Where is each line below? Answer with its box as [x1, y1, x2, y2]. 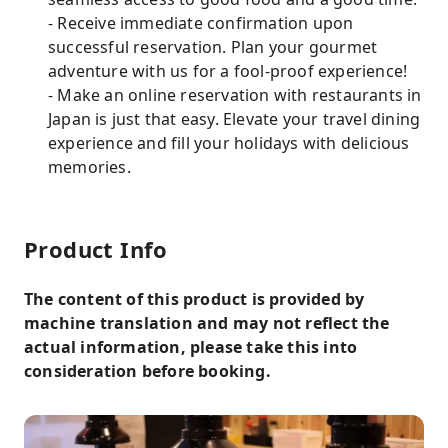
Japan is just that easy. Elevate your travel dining [48, 108, 421, 130]
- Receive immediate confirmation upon [48, 12, 354, 34]
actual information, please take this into [24, 336, 358, 358]
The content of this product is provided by [24, 288, 365, 310]
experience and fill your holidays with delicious [48, 132, 410, 154]
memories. [48, 156, 131, 178]
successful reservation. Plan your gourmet [48, 36, 378, 58]
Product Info [24, 234, 168, 264]
